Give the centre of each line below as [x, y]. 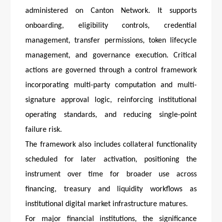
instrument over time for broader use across [111, 175]
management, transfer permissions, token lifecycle [111, 41]
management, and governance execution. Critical [111, 56]
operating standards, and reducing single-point [111, 115]
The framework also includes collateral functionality [111, 145]
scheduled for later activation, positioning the [111, 160]
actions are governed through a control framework [111, 71]
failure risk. [44, 130]
